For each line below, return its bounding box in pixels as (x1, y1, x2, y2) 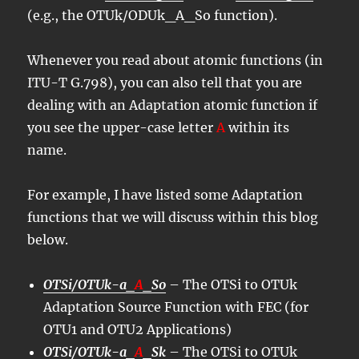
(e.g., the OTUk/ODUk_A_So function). (27, 6, 278, 23)
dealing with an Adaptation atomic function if (27, 96, 318, 113)
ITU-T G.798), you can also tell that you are (27, 74, 303, 91)
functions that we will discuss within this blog (27, 208, 319, 225)
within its (225, 119, 290, 135)
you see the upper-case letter (27, 119, 217, 135)
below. (27, 231, 69, 248)
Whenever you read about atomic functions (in (27, 51, 324, 68)
